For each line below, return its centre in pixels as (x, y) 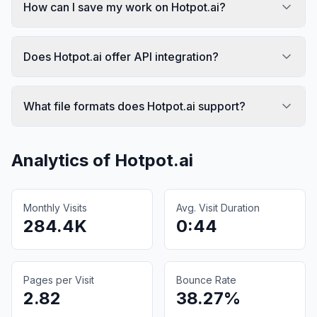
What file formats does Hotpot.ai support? (134, 106)
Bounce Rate (206, 279)
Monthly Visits (55, 207)
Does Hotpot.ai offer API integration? (121, 56)
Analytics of (63, 160)
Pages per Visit (59, 279)
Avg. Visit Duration (218, 207)
